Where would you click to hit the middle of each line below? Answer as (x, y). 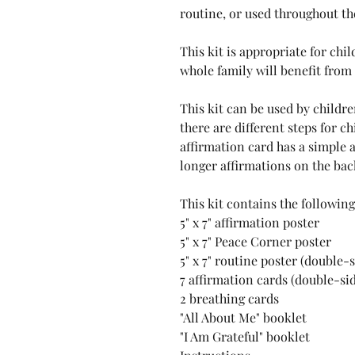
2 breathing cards (229, 298)
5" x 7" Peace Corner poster (256, 241)
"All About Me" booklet (243, 317)
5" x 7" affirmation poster (250, 222)
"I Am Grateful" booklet (245, 336)
